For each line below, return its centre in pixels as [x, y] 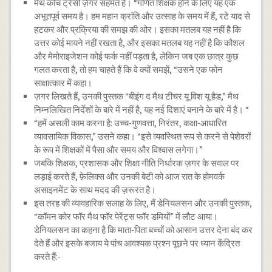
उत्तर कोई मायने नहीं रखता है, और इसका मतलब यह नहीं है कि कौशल [140, 42]
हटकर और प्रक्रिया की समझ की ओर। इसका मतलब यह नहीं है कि [138, 29]
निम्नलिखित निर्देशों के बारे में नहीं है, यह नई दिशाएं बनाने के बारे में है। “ [142, 109]
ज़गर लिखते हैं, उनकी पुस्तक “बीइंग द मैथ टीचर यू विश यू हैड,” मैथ [137, 96]
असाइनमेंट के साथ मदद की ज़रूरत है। [95, 189]
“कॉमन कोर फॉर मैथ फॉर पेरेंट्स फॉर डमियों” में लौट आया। [126, 216]
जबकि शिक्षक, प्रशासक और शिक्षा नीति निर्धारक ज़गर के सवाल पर [137, 163]
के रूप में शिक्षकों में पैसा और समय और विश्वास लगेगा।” [119, 149]
